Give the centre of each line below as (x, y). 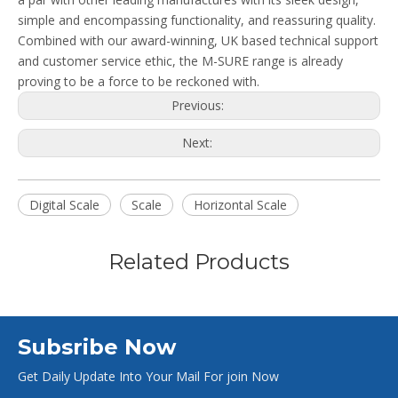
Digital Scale (64, 205)
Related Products (199, 262)
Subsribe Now (97, 347)
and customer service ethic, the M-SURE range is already (180, 61)
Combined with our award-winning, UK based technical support (198, 40)
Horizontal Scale (240, 205)
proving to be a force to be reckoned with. (139, 81)
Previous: (199, 105)
